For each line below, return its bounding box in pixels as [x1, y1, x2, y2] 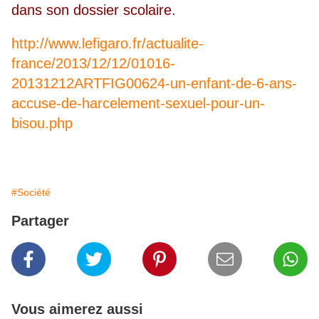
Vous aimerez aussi [11, 301, 143, 318]
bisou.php [11, 115, 73, 132]
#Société [11, 187, 51, 199]
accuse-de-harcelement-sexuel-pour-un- [11, 95, 265, 112]
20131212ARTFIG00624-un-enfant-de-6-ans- [11, 75, 297, 92]
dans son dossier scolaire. [11, 2, 176, 19]
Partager [11, 213, 69, 229]
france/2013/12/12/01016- [11, 56, 175, 72]
